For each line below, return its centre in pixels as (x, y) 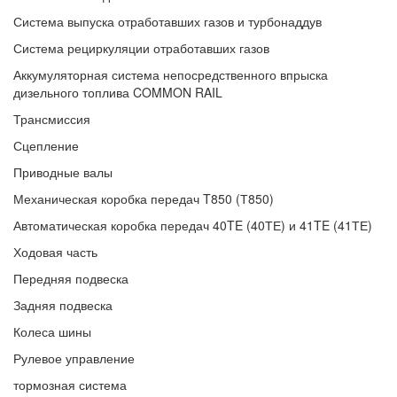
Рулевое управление (74, 358)
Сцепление (46, 145)
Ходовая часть (55, 252)
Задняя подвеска (63, 305)
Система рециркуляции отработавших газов (141, 48)
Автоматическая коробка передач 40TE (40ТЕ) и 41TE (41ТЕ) (193, 225)
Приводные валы (63, 172)
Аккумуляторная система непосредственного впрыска (171, 74)
